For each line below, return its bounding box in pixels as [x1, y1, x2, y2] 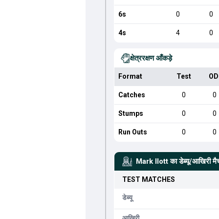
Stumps [118, 109, 143, 117]
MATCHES [140, 175, 175, 183]
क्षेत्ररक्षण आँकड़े [130, 54, 172, 63]
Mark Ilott [135, 157, 168, 166]
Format [118, 72, 142, 80]
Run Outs [118, 128, 147, 136]
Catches [118, 91, 145, 99]
